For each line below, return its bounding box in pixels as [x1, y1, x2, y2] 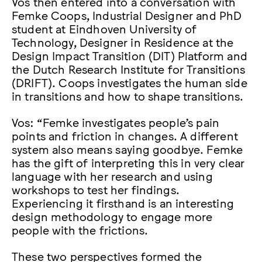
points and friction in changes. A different [12, 127, 238, 142]
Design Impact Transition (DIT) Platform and [12, 47, 247, 62]
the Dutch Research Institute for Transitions [12, 61, 246, 75]
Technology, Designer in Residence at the [12, 34, 234, 49]
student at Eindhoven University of [12, 20, 197, 35]
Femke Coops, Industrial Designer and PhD [12, 7, 242, 22]
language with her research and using [12, 168, 213, 182]
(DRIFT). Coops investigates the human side [12, 74, 247, 89]
